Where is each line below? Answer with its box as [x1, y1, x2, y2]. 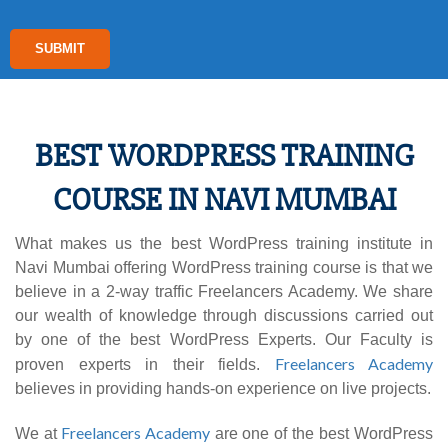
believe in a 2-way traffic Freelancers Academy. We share [15, 283, 433, 300]
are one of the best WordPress [209, 425, 434, 442]
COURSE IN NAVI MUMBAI [52, 180, 396, 219]
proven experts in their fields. [15, 356, 275, 373]
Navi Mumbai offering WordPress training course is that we [15, 259, 433, 276]
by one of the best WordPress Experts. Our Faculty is [15, 331, 433, 348]
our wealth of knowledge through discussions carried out [15, 307, 433, 324]
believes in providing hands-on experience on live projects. [15, 380, 431, 397]
